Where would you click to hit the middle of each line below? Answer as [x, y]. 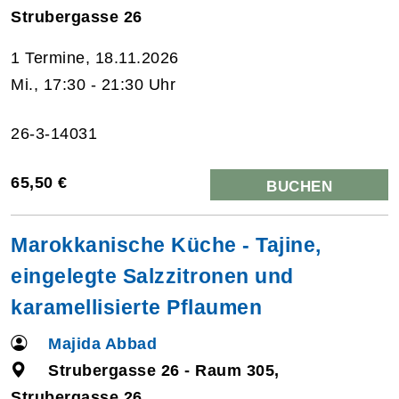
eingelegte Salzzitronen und [152, 276]
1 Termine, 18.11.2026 [95, 57]
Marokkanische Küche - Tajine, [166, 244]
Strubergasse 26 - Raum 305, [164, 370]
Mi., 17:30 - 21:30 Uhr [93, 84]
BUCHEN [299, 186]
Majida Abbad [103, 343]
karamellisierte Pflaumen [136, 307]
